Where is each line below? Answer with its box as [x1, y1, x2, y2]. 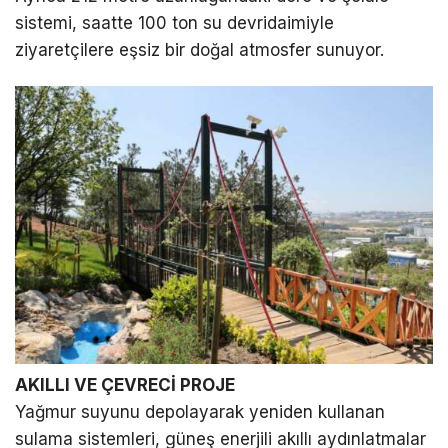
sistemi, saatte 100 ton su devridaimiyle [15, 12, 334, 33]
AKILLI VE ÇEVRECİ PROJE [15, 375, 235, 396]
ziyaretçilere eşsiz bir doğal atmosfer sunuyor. [15, 39, 384, 60]
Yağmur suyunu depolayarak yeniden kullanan [15, 402, 385, 423]
